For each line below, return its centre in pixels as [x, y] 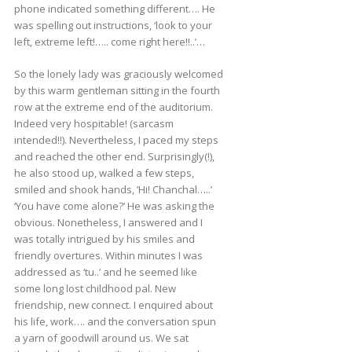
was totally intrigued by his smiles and [104, 239]
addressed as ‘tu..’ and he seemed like [105, 272]
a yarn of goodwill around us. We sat [101, 338]
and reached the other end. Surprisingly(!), [114, 157]
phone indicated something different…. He [114, 9]
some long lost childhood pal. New [95, 289]
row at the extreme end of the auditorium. [113, 107]
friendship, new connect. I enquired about [113, 305]
